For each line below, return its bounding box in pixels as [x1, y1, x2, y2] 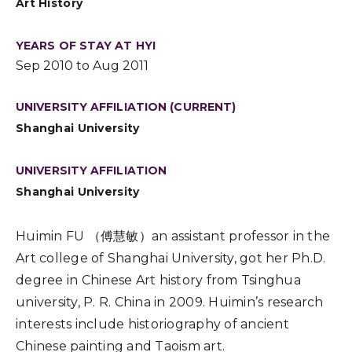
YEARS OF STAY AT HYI [16, 38, 156, 53]
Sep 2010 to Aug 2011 [16, 58, 148, 73]
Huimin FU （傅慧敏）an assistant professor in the [16, 229, 330, 244]
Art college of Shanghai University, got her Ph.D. [16, 251, 326, 266]
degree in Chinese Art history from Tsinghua [16, 273, 301, 288]
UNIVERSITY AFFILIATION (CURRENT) [16, 100, 236, 114]
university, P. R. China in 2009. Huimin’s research [16, 295, 324, 310]
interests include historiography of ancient [16, 317, 289, 332]
